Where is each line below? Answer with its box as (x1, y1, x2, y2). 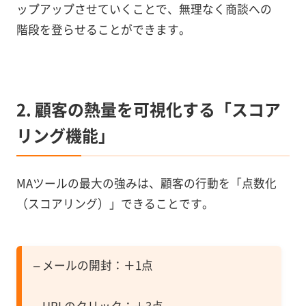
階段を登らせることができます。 (16, 20, 191, 38)
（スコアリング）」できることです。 (16, 195, 214, 212)
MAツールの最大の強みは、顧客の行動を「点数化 (16, 175, 277, 192)
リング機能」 (16, 123, 115, 148)
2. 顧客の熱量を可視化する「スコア (16, 97, 281, 122)
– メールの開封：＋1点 (33, 257, 153, 274)
